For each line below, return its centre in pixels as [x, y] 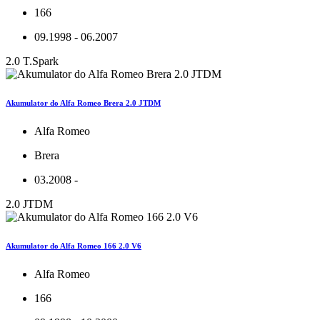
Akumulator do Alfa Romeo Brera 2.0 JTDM [83, 102]
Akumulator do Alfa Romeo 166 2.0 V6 [74, 245]
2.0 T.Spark [32, 61]
